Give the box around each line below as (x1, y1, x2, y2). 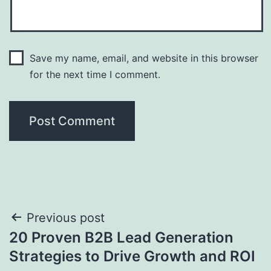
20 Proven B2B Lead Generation (9, 228, 233, 246)
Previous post (27, 210, 105, 225)
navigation (8, 235, 114, 262)
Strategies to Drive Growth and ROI (9, 247, 255, 265)
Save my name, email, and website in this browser (29, 51, 258, 64)
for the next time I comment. (29, 68, 160, 80)
